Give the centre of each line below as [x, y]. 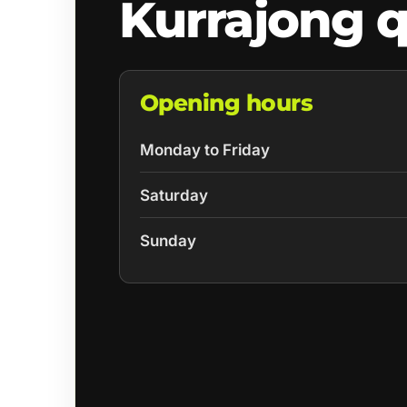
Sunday [168, 240]
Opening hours [226, 103]
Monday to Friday [204, 150]
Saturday [174, 195]
